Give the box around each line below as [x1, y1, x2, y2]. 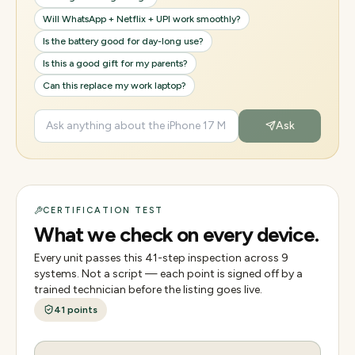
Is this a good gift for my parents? [43, 57, 188, 69]
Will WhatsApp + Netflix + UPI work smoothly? [43, 13, 241, 25]
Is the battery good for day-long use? [43, 35, 204, 47]
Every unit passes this [34, 250, 145, 265]
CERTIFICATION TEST [43, 204, 163, 216]
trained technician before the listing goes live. [34, 282, 262, 296]
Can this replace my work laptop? [43, 79, 186, 91]
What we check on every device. [34, 221, 319, 247]
